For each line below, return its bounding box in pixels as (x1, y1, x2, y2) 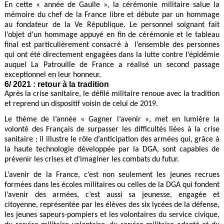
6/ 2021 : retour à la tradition (4, 80, 109, 89)
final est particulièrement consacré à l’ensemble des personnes (4, 41, 219, 49)
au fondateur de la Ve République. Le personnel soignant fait (4, 21, 219, 29)
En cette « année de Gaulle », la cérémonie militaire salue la (4, 1, 219, 9)
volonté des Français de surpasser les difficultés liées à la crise (4, 125, 219, 134)
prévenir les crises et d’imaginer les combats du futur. (4, 155, 179, 164)
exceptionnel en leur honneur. (4, 71, 101, 79)
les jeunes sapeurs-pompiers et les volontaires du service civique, (4, 210, 219, 219)
